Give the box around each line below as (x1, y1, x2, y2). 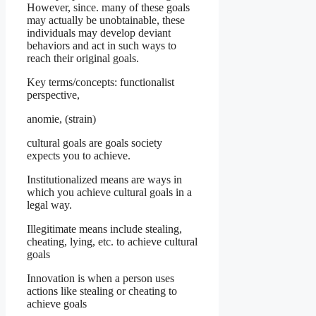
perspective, (27, 88, 80, 101)
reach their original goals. (27, 51, 139, 64)
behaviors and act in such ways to (27, 39, 176, 51)
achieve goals (27, 297, 87, 310)
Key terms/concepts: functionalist (27, 75, 174, 88)
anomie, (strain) (27, 112, 96, 125)
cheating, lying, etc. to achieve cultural (27, 235, 197, 248)
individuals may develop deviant (27, 26, 171, 39)
